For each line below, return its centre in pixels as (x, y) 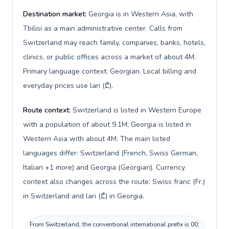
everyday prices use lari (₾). (68, 86)
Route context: (48, 110)
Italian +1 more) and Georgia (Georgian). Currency (104, 167)
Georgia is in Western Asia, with (141, 14)
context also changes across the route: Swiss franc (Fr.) (114, 182)
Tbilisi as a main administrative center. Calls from (103, 28)
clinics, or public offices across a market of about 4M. (109, 57)
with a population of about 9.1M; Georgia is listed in (107, 124)
